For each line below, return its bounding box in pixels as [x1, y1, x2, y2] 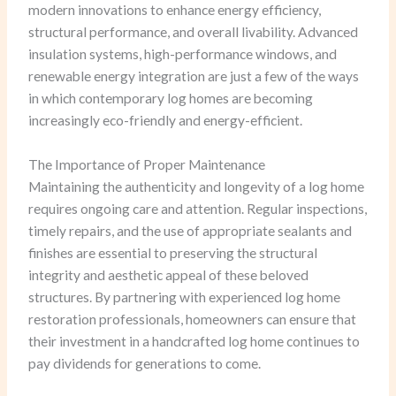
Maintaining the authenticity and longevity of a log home [28, 178, 365, 194]
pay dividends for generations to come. [28, 354, 262, 371]
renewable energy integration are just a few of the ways [28, 67, 360, 84]
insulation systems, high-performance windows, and [28, 45, 338, 62]
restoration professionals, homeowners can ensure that [28, 310, 357, 327]
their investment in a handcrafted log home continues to [28, 332, 361, 349]
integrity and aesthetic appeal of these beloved [28, 266, 309, 283]
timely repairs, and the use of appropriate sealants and [28, 222, 353, 239]
